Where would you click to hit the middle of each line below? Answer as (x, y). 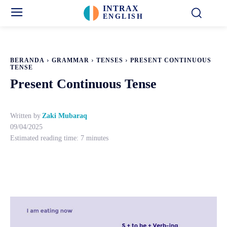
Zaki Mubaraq (65, 116)
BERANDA (27, 60)
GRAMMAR (70, 60)
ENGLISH (123, 16)
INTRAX (121, 8)
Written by (25, 116)
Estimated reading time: (45, 138)
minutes (96, 138)
